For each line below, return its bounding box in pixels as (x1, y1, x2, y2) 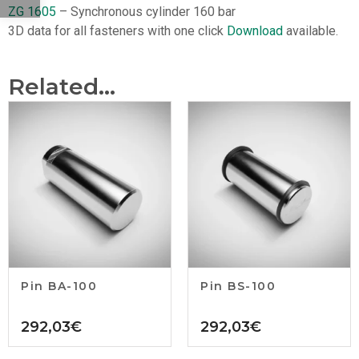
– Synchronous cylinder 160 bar (56, 4, 236, 20)
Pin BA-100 (21, 279, 97, 294)
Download (227, 22, 283, 38)
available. (283, 22, 338, 38)
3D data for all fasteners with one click (8, 22, 227, 38)
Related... (8, 73, 115, 101)
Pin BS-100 (200, 279, 276, 294)
